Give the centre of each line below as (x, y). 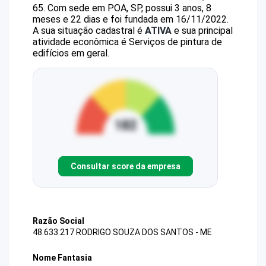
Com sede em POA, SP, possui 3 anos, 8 (129, 8)
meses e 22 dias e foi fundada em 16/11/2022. (131, 19)
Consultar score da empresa (125, 166)
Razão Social (58, 221)
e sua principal (202, 31)
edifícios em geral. (71, 53)
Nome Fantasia (62, 258)
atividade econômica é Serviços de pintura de (127, 42)
